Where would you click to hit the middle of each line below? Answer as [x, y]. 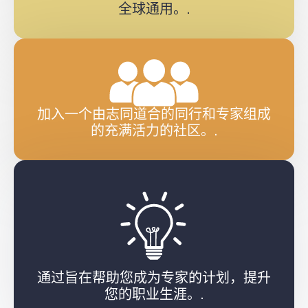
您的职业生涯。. [154, 295]
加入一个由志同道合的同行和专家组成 [154, 115]
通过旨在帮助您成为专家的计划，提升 [154, 278]
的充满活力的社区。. [154, 131]
